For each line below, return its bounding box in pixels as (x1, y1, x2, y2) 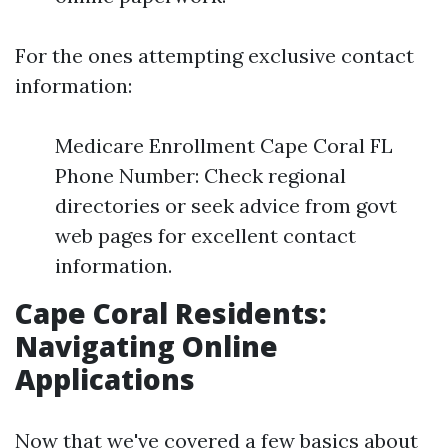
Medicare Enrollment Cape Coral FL (55, 133, 393, 158)
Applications (15, 360, 195, 398)
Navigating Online (15, 327, 278, 365)
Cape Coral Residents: (15, 294, 327, 332)
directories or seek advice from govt (55, 193, 397, 218)
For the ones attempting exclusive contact (15, 43, 414, 68)
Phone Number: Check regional (55, 163, 346, 188)
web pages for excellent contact (55, 223, 356, 248)
